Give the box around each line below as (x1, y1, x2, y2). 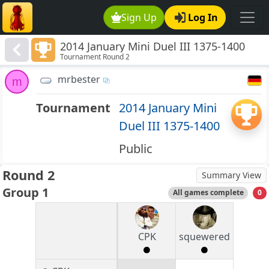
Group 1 (2, 184, 49, 201)
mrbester (58, 73, 100, 86)
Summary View (202, 169, 261, 181)
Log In (188, 11, 218, 24)
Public (118, 141, 153, 157)
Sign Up (121, 11, 157, 24)
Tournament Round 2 (60, 52, 130, 62)
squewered (179, 230, 230, 244)
